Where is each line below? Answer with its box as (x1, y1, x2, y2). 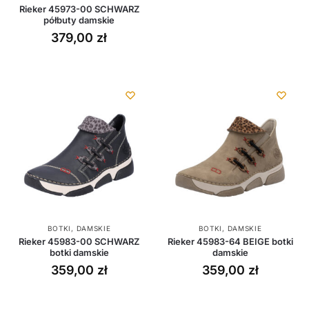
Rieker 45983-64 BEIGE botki (167, 235, 293, 247)
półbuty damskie (43, 14, 114, 26)
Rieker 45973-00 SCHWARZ (19, 3, 139, 14)
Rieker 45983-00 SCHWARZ (19, 235, 139, 247)
